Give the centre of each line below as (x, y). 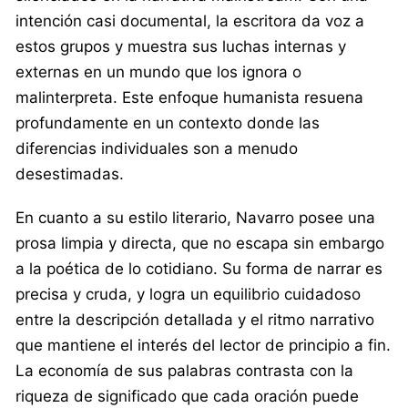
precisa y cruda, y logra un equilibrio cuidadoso (188, 294)
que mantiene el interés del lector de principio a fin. (203, 345)
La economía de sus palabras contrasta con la (184, 370)
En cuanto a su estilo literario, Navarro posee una (195, 217)
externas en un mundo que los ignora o (158, 71)
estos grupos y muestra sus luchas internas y (181, 46)
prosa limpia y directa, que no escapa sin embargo (200, 243)
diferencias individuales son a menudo (157, 148)
